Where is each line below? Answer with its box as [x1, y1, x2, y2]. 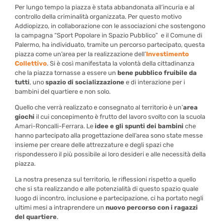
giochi [15, 113, 35, 121]
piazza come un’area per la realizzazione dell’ [15, 50, 147, 58]
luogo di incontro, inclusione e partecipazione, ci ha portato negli [15, 194, 204, 202]
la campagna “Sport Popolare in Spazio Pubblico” [15, 32, 158, 39]
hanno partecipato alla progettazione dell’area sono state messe [15, 132, 203, 140]
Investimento [146, 50, 189, 58]
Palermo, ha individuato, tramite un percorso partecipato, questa [15, 41, 205, 49]
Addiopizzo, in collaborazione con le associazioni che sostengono [15, 22, 206, 30]
